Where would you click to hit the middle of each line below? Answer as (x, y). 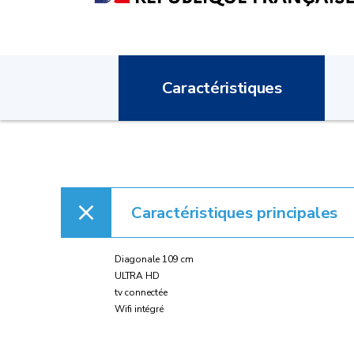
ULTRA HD (137, 276)
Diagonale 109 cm (154, 260)
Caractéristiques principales (235, 213)
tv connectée (141, 293)
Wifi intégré (139, 309)
